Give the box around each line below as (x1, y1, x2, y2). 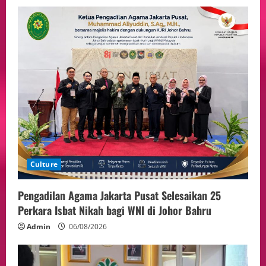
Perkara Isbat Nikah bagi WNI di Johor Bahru (18, 202, 211, 218)
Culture (30, 159, 58, 169)
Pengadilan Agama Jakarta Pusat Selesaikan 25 (18, 187, 221, 203)
